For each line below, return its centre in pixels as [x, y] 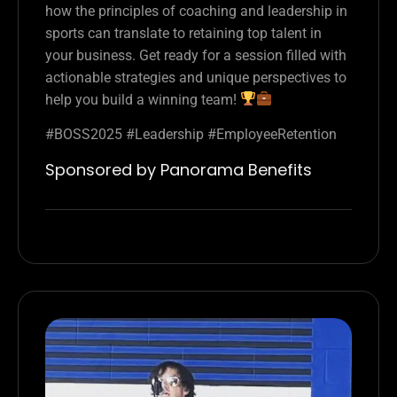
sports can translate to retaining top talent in [183, 33]
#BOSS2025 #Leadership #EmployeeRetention [191, 135]
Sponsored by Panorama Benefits [179, 170]
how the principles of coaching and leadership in [196, 11]
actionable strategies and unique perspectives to [196, 77]
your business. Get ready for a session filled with [196, 55]
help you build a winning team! [143, 99]
